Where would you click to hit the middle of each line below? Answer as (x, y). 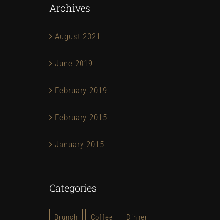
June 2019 (74, 63)
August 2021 (78, 36)
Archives (70, 8)
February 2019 (81, 90)
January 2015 (80, 144)
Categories (73, 187)
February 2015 (81, 117)
